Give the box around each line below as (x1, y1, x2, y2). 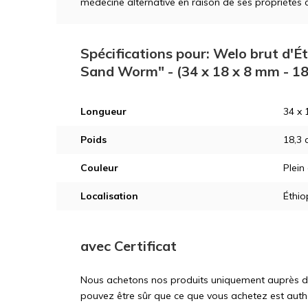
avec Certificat (80, 236, 177, 254)
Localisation (80, 189, 138, 202)
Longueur (80, 104, 126, 118)
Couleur (80, 161, 118, 174)
